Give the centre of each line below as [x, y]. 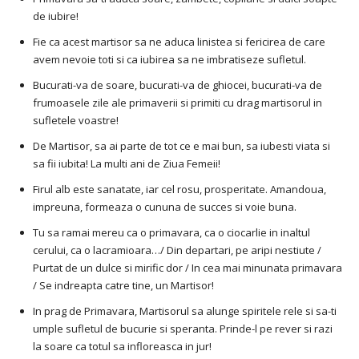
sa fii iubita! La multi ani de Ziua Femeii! [127, 164]
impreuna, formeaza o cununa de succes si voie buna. [165, 207]
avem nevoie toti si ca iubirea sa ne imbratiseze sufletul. [169, 60]
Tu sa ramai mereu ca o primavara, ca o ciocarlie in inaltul [171, 233]
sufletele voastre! [76, 121]
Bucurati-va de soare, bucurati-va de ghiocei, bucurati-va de [177, 85]
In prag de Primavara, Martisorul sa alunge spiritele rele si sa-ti [185, 311]
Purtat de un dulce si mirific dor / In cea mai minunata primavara [188, 268]
